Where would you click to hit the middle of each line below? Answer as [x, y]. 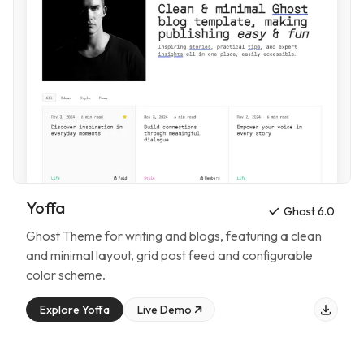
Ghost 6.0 [309, 211]
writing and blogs [173, 235]
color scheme [64, 274]
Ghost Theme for [74, 235]
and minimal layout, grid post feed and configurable [169, 255]
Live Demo [165, 309]
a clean [301, 235]
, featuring [249, 235]
